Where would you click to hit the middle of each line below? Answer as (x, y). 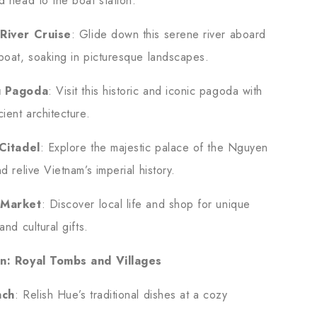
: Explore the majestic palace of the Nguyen (154, 147)
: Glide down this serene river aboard (168, 34)
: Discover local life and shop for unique (146, 204)
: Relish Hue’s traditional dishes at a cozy (121, 294)
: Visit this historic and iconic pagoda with (155, 91)
